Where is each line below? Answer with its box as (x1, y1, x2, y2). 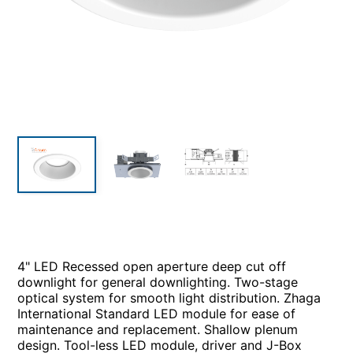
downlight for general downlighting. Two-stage (17, 273, 299, 290)
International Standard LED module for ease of (17, 305, 296, 321)
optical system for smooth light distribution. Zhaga (17, 289, 321, 306)
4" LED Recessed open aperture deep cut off (17, 258, 287, 274)
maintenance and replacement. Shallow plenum (17, 321, 299, 337)
